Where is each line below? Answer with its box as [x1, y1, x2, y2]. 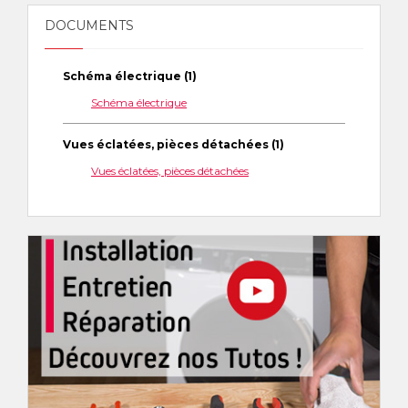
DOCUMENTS [45, 17, 134, 34]
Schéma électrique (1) [63, 69, 197, 83]
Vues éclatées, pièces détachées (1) [63, 138, 284, 151]
